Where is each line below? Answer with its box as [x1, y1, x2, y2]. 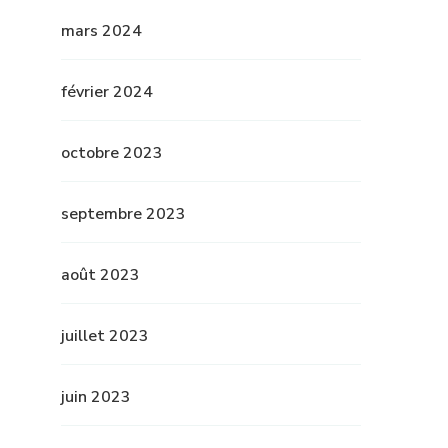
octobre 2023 [61, 141, 163, 164]
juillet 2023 [61, 324, 149, 347]
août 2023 [61, 263, 140, 286]
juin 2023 [61, 385, 131, 408]
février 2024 [61, 80, 153, 103]
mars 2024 [61, 19, 142, 42]
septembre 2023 [61, 202, 186, 225]
